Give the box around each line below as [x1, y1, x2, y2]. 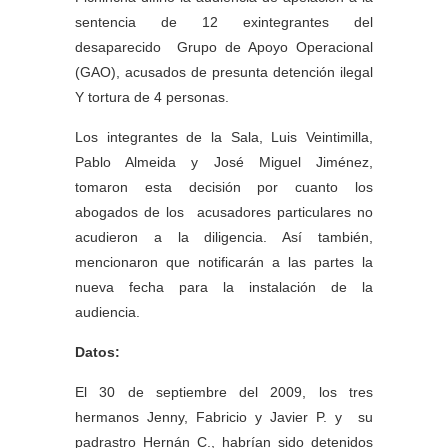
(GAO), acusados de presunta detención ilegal [75, 64, 373, 80]
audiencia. [75, 304, 140, 320]
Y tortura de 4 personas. [75, 89, 229, 105]
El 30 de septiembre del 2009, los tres [75, 384, 373, 400]
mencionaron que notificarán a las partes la [75, 254, 373, 270]
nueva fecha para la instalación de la [75, 279, 373, 295]
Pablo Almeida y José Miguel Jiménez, [75, 154, 373, 170]
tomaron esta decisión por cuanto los [75, 179, 373, 195]
